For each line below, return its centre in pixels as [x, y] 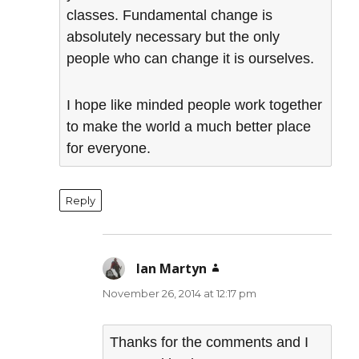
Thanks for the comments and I [210, 343]
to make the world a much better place [189, 127]
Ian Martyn [172, 269]
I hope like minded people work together [195, 105]
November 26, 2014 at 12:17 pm [180, 294]
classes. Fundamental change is [170, 15]
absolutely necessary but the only [173, 36]
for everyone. [109, 149]
